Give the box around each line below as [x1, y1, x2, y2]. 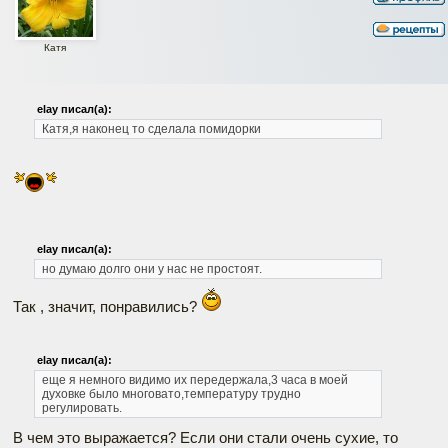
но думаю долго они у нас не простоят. [41, 262, 262, 277]
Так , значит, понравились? [13, 298, 201, 316]
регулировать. [41, 401, 122, 416]
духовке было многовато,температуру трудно [41, 387, 301, 402]
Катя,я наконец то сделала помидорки [41, 122, 261, 137]
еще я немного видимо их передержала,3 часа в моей [41, 373, 348, 388]
